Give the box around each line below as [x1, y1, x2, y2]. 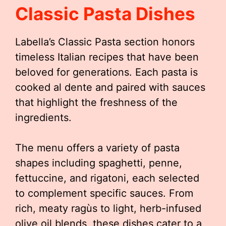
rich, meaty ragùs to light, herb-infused [15, 202, 201, 214]
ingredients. [15, 111, 72, 124]
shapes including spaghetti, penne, [15, 157, 182, 169]
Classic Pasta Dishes [15, 3, 195, 24]
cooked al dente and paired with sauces [15, 81, 205, 93]
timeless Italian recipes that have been [15, 51, 199, 63]
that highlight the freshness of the [15, 96, 178, 108]
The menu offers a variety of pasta [15, 142, 180, 154]
